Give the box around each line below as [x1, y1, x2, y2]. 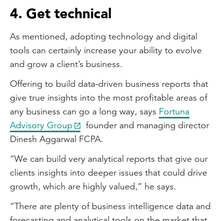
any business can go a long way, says [10, 106, 159, 117]
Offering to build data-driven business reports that [10, 78, 208, 89]
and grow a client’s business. [10, 58, 122, 70]
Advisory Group [10, 119, 73, 131]
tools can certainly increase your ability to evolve [10, 44, 202, 56]
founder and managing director [83, 119, 209, 131]
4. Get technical [10, 4, 111, 23]
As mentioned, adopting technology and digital [10, 31, 197, 42]
